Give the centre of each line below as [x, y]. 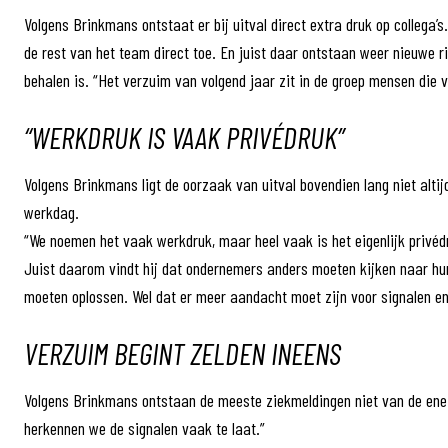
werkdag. [51, 212]
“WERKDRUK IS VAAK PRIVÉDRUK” [184, 137]
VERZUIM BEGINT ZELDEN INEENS [182, 353]
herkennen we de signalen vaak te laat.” [144, 428]
